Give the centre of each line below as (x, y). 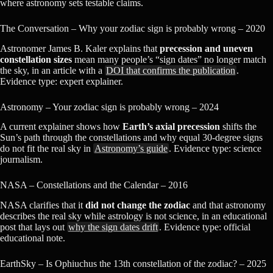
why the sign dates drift (113, 227)
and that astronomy (228, 205)
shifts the (238, 127)
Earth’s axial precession (171, 127)
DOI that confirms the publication (171, 70)
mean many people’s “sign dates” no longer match (169, 59)
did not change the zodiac (138, 205)
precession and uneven (206, 48)
